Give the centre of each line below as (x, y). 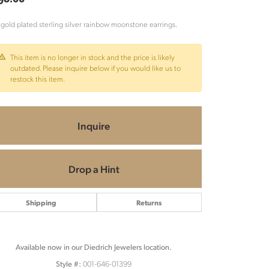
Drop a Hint (94, 168)
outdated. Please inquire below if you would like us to (95, 68)
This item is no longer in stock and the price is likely (92, 57)
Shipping (41, 202)
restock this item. (38, 78)
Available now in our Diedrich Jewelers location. (94, 247)
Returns (149, 202)
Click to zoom (130, 248)
